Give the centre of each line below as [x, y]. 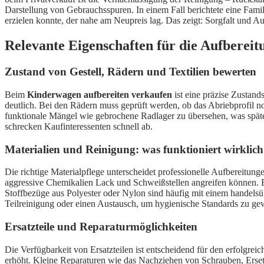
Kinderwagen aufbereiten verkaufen [100, 95]
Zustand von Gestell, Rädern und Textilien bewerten [131, 72]
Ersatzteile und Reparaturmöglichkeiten [101, 227]
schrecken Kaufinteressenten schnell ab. [79, 126]
